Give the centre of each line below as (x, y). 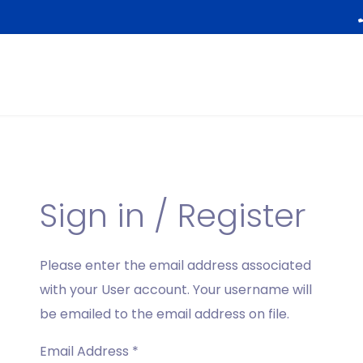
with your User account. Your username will (176, 290)
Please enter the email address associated (175, 265)
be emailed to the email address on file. (164, 314)
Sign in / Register (173, 216)
